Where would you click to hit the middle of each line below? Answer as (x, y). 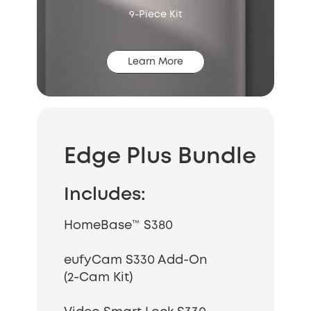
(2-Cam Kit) (98, 278)
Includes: (105, 195)
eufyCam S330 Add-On (136, 261)
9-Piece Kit (155, 15)
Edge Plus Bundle (160, 158)
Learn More (155, 62)
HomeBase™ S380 (118, 226)
